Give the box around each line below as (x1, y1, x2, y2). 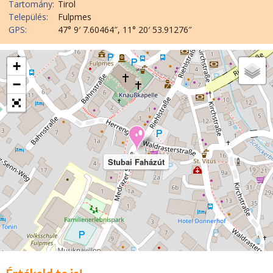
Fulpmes (58, 10, 91, 23)
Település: (9, 10, 48, 23)
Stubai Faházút (108, 155, 165, 168)
